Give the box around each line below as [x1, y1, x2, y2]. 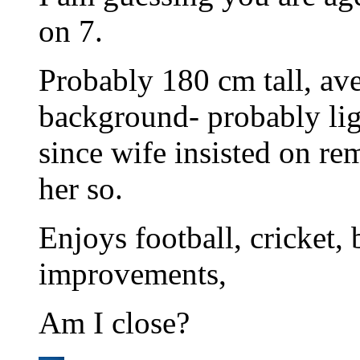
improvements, [39, 256, 227, 292]
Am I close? [39, 305, 190, 341]
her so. [39, 171, 123, 207]
